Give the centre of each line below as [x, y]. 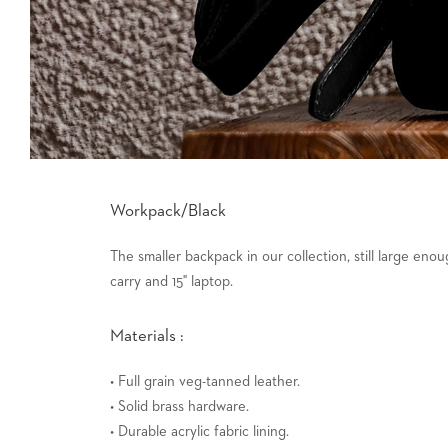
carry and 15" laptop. [171, 281]
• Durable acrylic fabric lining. [199, 431]
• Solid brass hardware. [179, 406]
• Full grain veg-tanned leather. [205, 381]
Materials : [147, 336]
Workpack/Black [168, 211]
